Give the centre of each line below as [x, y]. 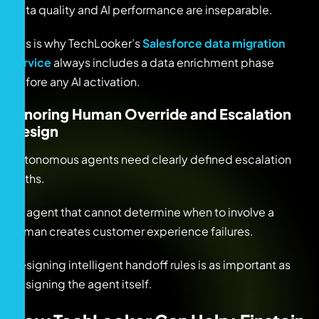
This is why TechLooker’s [77, 43]
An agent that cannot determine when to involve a [142, 211]
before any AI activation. [75, 81]
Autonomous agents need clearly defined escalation [151, 159]
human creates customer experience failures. [132, 231]
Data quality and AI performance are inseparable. [142, 9]
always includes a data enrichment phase [163, 62]
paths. [28, 178]
